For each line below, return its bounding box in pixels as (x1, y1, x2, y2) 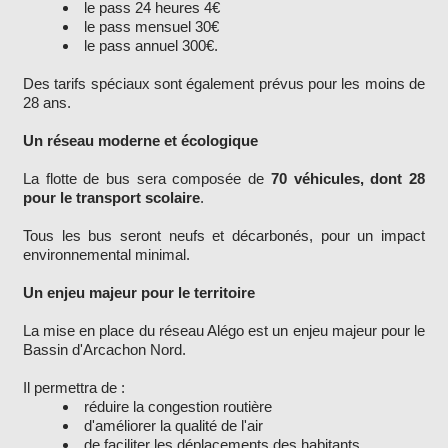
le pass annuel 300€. (84, 37, 218, 55)
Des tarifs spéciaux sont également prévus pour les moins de (23, 75, 425, 93)
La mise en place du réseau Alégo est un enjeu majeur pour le (23, 322, 425, 340)
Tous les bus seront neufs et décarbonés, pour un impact (23, 227, 425, 245)
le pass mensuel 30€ (84, 18, 219, 36)
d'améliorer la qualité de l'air (84, 417, 263, 435)
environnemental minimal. (23, 246, 190, 264)
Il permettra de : (23, 379, 125, 397)
